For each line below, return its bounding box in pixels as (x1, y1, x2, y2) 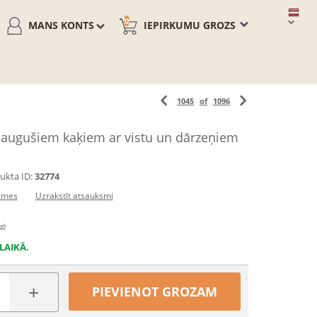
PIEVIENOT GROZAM (92, 283, 218, 300)
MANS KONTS (28, 18, 94, 32)
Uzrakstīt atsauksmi (35, 190, 113, 202)
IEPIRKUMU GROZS (144, 18, 236, 32)
